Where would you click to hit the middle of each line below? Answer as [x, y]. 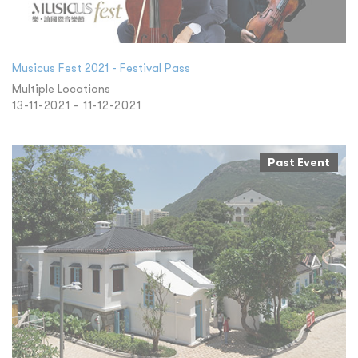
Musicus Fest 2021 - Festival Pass [101, 67]
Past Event [299, 162]
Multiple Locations [61, 88]
